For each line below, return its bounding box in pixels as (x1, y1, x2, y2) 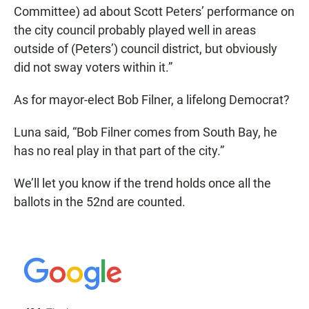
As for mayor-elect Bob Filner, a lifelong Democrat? (14, 92, 290, 108)
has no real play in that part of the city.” (14, 143, 224, 159)
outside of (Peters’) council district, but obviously (14, 41, 277, 57)
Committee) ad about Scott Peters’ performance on (14, 4, 295, 19)
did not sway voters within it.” (14, 60, 172, 75)
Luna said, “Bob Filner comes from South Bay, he (14, 125, 277, 140)
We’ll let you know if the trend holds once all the (14, 176, 271, 191)
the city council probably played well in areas (14, 23, 256, 38)
